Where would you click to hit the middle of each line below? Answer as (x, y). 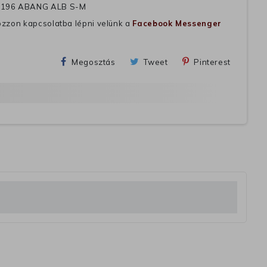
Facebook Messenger (177, 24)
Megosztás (93, 62)
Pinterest (212, 62)
